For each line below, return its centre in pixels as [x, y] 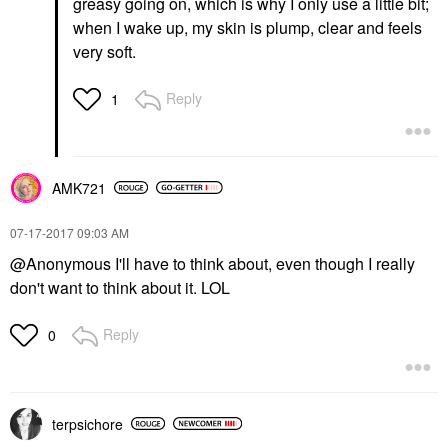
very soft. [106, 51]
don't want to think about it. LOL [120, 287]
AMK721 [79, 187]
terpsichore [87, 423]
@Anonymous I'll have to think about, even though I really [212, 263]
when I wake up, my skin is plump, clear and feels [247, 27]
